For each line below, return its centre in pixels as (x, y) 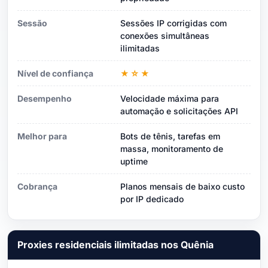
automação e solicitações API (179, 111)
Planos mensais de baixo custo (182, 186)
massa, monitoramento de (172, 148)
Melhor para (42, 136)
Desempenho (45, 98)
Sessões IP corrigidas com (173, 23)
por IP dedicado (152, 199)
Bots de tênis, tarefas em (170, 136)
